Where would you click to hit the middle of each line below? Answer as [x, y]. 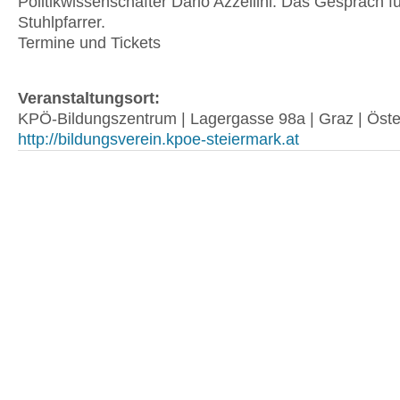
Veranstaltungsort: [89, 98]
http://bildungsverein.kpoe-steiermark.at [158, 139]
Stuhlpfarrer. [62, 22]
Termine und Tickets [89, 43]
